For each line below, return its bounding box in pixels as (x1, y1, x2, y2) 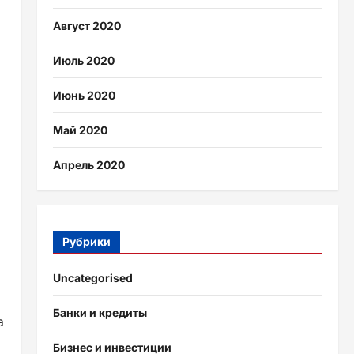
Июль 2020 (52, 54, 115, 68)
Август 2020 (52, 19, 121, 33)
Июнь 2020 (52, 88, 115, 103)
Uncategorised (52, 270, 133, 284)
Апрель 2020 (52, 158, 125, 172)
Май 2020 (52, 123, 107, 137)
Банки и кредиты (52, 305, 147, 319)
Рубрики (62, 234, 111, 248)
